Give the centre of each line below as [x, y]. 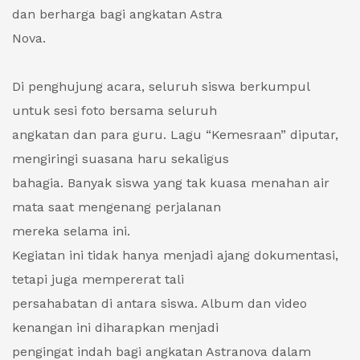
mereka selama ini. [71, 231]
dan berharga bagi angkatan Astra [117, 14]
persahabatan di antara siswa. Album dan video [160, 304]
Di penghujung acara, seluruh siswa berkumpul [161, 87]
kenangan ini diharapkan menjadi [115, 328]
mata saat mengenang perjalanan [117, 207]
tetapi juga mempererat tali [98, 280]
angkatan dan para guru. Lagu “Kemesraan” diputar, [175, 135]
